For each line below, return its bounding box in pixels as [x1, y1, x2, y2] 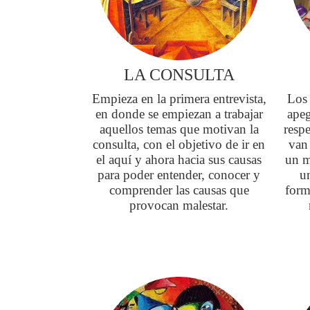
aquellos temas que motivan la [99, 122, 259, 136]
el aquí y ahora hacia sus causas [96, 152, 262, 167]
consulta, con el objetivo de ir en [93, 137, 266, 152]
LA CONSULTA [123, 66, 235, 84]
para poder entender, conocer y [98, 167, 261, 182]
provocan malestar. [129, 198, 229, 212]
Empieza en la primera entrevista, [91, 91, 266, 106]
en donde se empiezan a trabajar [95, 107, 263, 121]
